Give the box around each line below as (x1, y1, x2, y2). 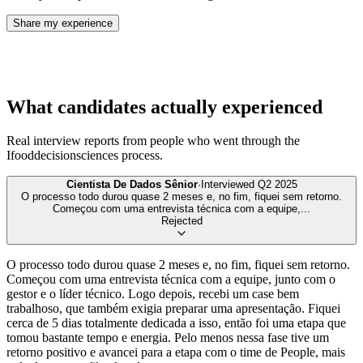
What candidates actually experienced (6, 96, 322, 117)
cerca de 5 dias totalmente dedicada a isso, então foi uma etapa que (6, 316, 346, 331)
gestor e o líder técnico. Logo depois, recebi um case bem (6, 287, 299, 301)
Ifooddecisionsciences (6, 148, 118, 163)
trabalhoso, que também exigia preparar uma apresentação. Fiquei (6, 301, 340, 316)
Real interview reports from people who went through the (6, 134, 300, 148)
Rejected (160, 215, 203, 228)
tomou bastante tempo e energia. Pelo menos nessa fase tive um (6, 331, 329, 345)
